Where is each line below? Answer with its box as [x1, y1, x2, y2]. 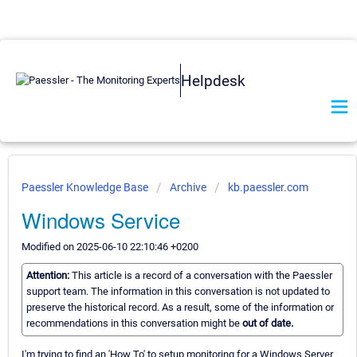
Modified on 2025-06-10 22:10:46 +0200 [22, 241, 198, 253]
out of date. [242, 317, 293, 330]
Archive [170, 181, 206, 194]
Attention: [26, 269, 72, 282]
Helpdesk [181, 71, 245, 90]
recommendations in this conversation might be [26, 317, 242, 330]
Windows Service [22, 205, 180, 234]
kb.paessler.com [228, 181, 308, 194]
